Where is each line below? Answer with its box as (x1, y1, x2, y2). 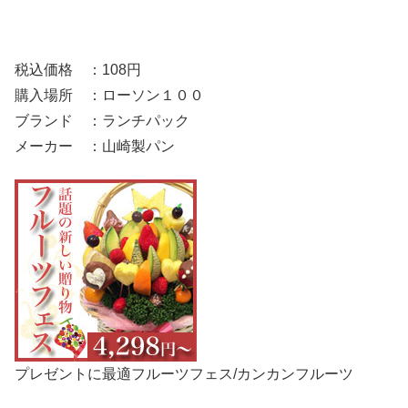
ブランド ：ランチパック (15, 112, 189, 128)
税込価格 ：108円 (15, 61, 141, 77)
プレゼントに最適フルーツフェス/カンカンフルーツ (15, 366, 353, 382)
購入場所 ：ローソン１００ (15, 87, 204, 103)
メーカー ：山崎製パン (15, 138, 175, 154)
